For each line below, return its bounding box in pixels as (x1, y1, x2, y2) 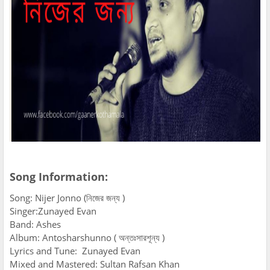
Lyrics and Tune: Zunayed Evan (10, 245, 140, 257)
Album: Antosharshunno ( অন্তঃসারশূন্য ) (10, 231, 169, 244)
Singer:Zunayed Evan (10, 205, 96, 218)
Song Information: (10, 169, 108, 184)
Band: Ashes (10, 218, 61, 231)
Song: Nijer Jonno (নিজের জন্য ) (10, 192, 125, 204)
